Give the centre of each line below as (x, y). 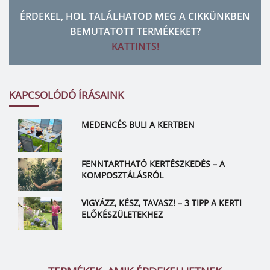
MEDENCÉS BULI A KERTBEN (138, 125)
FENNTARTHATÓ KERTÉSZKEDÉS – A (153, 164)
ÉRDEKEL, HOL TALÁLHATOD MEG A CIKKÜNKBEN (135, 17)
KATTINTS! (135, 47)
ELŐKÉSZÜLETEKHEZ (122, 215)
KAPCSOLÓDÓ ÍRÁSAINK (66, 95)
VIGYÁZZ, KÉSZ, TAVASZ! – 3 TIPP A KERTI (161, 203)
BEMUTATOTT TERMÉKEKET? (135, 32)
